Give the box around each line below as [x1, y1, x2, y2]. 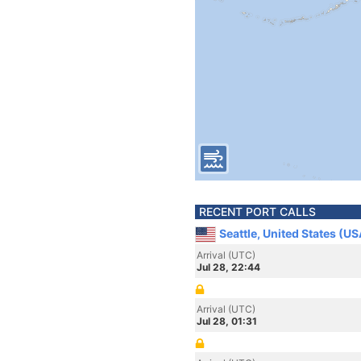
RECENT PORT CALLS [199, 205, 316, 218]
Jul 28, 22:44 [197, 261, 260, 273]
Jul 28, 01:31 [197, 315, 257, 327]
